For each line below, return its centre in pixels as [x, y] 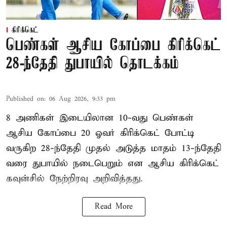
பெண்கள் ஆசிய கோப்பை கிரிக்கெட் [113, 46]
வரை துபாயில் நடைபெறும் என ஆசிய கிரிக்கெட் [112, 164]
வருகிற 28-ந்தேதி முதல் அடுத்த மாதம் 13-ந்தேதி [113, 148]
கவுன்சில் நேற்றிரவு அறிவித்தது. [74, 179]
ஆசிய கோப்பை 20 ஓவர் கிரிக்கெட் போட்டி [100, 133]
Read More [113, 207]
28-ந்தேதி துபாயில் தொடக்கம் [92, 64]
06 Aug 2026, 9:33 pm [82, 99]
